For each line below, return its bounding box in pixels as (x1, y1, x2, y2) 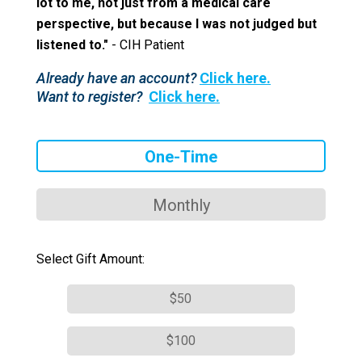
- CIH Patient (108, 36, 184, 53)
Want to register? (36, 87, 149, 105)
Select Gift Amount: (36, 250, 145, 267)
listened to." (36, 36, 108, 53)
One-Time (145, 146, 217, 166)
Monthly (152, 195, 210, 215)
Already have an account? (36, 69, 200, 86)
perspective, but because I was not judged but (36, 15, 317, 32)
